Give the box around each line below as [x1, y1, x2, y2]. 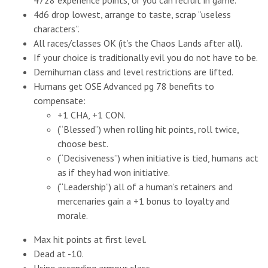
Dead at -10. [33, 248, 84, 260]
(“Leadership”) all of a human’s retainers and [57, 181, 233, 193]
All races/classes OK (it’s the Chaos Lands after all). [33, 37, 242, 50]
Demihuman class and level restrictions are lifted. [33, 66, 233, 78]
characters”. [33, 23, 80, 35]
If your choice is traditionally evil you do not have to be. [33, 51, 258, 64]
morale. [57, 209, 88, 222]
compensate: [33, 95, 86, 107]
